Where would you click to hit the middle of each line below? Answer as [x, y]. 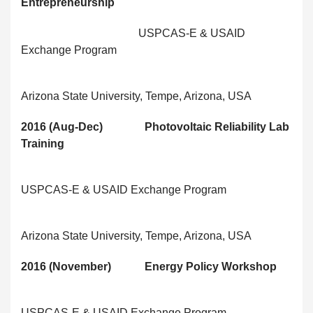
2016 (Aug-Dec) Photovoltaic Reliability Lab [155, 127]
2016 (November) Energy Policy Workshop [149, 267]
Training [43, 144]
